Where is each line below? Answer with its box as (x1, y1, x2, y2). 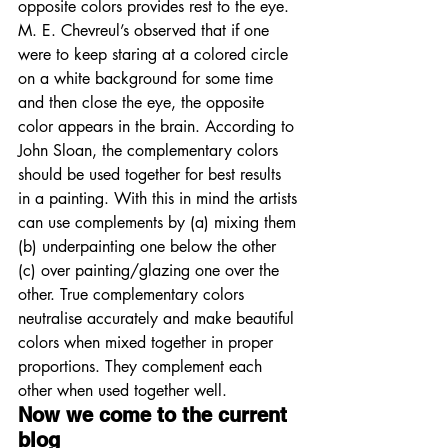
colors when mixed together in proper (18, 332, 278, 354)
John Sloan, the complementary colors (18, 140, 283, 162)
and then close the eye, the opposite (18, 92, 269, 114)
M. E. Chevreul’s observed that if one (18, 20, 274, 42)
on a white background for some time (18, 68, 278, 90)
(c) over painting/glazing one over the (18, 260, 284, 282)
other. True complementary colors (18, 284, 249, 306)
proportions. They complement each (18, 356, 267, 378)
